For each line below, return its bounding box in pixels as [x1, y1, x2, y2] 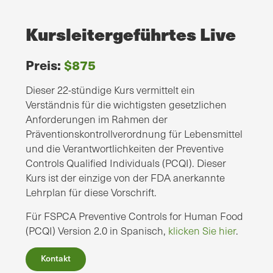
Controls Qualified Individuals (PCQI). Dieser [26, 156, 226, 171]
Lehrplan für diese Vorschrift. [26, 185, 157, 200]
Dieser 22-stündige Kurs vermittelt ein [26, 83, 195, 97]
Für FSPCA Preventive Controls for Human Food [26, 209, 243, 224]
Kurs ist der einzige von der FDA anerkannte [26, 171, 225, 185]
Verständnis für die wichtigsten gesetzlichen [26, 97, 227, 112]
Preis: [26, 55, 64, 74]
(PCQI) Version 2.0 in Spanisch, [26, 224, 168, 238]
